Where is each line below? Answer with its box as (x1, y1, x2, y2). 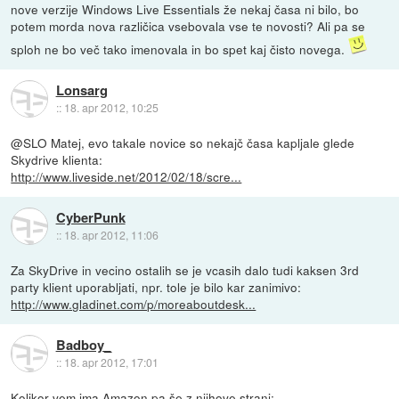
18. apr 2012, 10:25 (63, 99, 159, 115)
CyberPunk (55, 207, 126, 227)
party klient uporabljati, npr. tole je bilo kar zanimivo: (11, 278, 302, 297)
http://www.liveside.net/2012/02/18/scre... (11, 167, 242, 186)
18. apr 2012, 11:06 (63, 226, 159, 242)
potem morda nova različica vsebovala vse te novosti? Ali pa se (11, 17, 366, 36)
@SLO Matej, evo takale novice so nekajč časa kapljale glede (11, 134, 355, 152)
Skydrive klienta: (11, 151, 103, 169)
